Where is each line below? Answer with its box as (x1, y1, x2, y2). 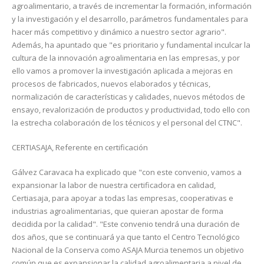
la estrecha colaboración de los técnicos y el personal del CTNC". (12, 117, 242, 128)
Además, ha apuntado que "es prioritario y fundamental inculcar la (12, 39, 250, 50)
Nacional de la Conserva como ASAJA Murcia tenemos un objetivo (12, 245, 244, 255)
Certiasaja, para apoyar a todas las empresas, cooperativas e (12, 193, 233, 203)
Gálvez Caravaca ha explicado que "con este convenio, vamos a (12, 167, 242, 177)
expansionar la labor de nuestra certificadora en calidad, (12, 180, 216, 190)
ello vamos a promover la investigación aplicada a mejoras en (12, 65, 233, 76)
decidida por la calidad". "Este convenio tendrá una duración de (12, 219, 240, 229)
